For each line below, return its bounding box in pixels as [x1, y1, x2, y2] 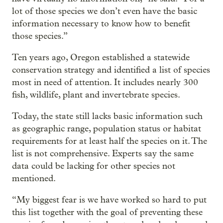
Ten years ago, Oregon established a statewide [12, 52, 190, 63]
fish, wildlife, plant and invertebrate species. [12, 90, 180, 101]
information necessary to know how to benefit [12, 18, 190, 29]
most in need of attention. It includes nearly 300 [12, 77, 198, 88]
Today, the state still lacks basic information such [12, 111, 203, 122]
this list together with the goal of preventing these [12, 207, 203, 218]
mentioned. [12, 173, 56, 184]
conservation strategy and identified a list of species [12, 65, 210, 76]
